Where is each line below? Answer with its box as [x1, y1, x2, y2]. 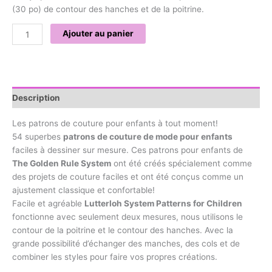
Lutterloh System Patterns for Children [84, 199, 242, 209]
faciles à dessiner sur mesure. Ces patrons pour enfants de [12, 145, 243, 155]
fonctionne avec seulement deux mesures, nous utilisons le [12, 212, 243, 222]
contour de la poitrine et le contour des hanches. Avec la [12, 225, 233, 236]
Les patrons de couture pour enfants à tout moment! [12, 118, 218, 129]
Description [12, 92, 60, 103]
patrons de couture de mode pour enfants [63, 132, 233, 142]
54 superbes [12, 132, 63, 142]
